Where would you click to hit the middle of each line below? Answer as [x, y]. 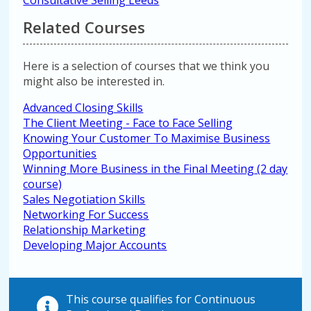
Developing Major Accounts [95, 245]
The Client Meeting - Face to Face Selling [128, 123]
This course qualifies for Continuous [161, 299]
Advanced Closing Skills [83, 108]
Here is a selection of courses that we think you [146, 66]
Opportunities [60, 153]
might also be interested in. [94, 81]
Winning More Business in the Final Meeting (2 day [155, 169]
